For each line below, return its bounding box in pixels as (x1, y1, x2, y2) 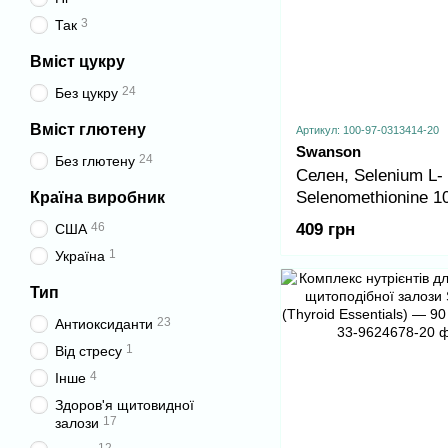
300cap (296, 210, 350, 230)
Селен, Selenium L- (296, 166, 443, 186)
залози (55, 415, 99, 431)
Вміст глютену (30, 121, 146, 138)
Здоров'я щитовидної (55, 397, 194, 413)
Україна (55, 248, 105, 264)
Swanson (296, 143, 361, 161)
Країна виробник (30, 189, 165, 206)
